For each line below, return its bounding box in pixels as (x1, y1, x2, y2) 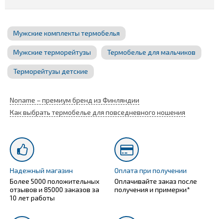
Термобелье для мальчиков (107, 47, 196, 56)
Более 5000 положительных (10, 176, 99, 185)
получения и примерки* (114, 185, 190, 194)
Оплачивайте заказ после (114, 176, 197, 185)
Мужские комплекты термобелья (13, 28, 120, 37)
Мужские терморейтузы (13, 47, 91, 56)
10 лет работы (10, 193, 55, 202)
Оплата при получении (114, 166, 187, 175)
